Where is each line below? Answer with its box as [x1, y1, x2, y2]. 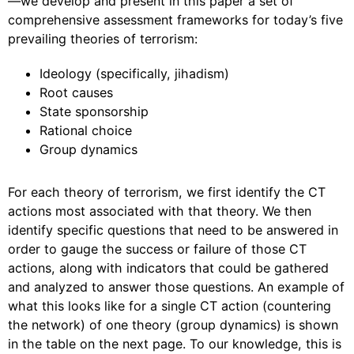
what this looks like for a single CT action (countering [8, 298, 331, 314]
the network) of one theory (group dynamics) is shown [8, 317, 338, 333]
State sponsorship [40, 104, 149, 119]
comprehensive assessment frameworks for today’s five [8, 12, 343, 28]
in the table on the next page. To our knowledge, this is [8, 336, 341, 352]
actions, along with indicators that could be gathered [8, 260, 329, 276]
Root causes [40, 85, 113, 100]
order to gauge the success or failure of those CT [8, 241, 307, 257]
